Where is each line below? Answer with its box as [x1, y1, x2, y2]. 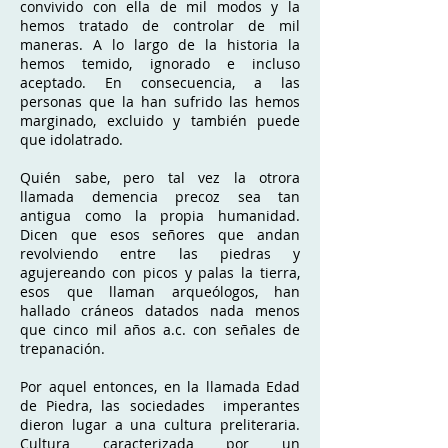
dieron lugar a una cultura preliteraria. [20, 415, 300, 434]
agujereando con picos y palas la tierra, [20, 263, 300, 282]
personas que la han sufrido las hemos [20, 92, 300, 111]
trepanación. [20, 339, 105, 358]
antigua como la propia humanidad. [20, 206, 300, 225]
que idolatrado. [20, 130, 123, 149]
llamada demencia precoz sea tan [20, 187, 300, 206]
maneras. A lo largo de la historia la [20, 35, 300, 54]
